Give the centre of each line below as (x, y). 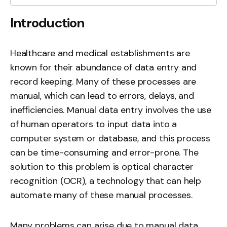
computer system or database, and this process (110, 138)
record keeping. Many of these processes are (103, 82)
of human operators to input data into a (93, 124)
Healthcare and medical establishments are (100, 53)
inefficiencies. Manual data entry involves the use (111, 110)
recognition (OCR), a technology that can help (106, 181)
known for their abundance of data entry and (104, 67)
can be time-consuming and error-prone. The (104, 153)
